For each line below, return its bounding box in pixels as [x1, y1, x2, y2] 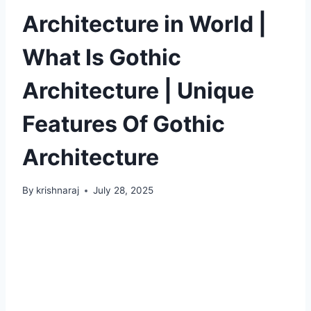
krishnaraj [36, 185, 80, 196]
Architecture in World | [22, 10, 267, 37]
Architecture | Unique [22, 76, 254, 104]
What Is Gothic [22, 43, 181, 71]
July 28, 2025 [93, 185, 154, 196]
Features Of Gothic [22, 110, 225, 137]
